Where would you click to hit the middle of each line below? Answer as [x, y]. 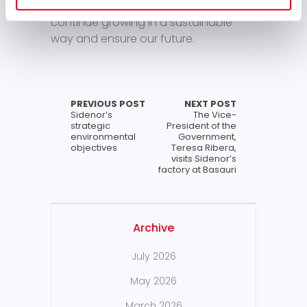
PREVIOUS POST [108, 104]
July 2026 [153, 257]
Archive [153, 228]
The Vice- [215, 115]
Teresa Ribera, [204, 148]
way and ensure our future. [123, 39]
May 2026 [153, 281]
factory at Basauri [197, 170]
